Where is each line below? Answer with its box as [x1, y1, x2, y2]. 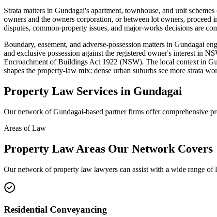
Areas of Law [4, 124, 46, 133]
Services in [74, 85, 133, 98]
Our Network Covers [105, 142, 213, 155]
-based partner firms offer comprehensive [83, 108, 210, 116]
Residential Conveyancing [4, 204, 107, 215]
